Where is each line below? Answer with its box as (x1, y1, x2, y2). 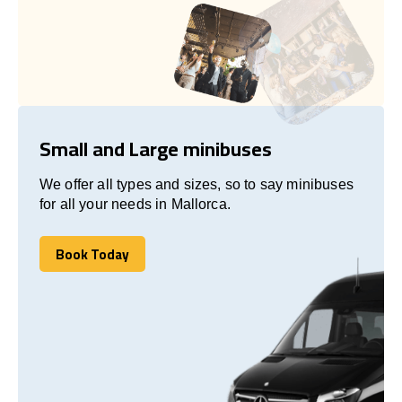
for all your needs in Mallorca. (39, 196, 231, 212)
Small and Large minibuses (39, 129, 272, 168)
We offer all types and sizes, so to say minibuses (39, 176, 354, 192)
